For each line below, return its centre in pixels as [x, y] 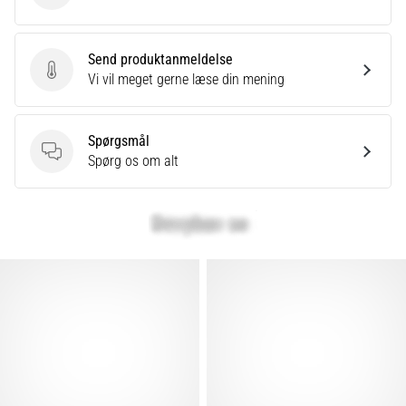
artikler [47, 101]
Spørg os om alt [133, 161]
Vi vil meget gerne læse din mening [186, 79]
